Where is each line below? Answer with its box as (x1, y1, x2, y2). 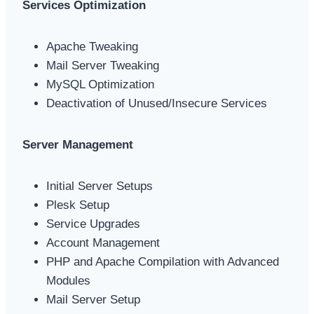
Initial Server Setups (46, 179, 153, 193)
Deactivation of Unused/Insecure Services (46, 96, 267, 110)
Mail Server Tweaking (46, 58, 159, 72)
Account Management (46, 235, 160, 250)
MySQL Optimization (46, 77, 154, 91)
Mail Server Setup (46, 292, 140, 306)
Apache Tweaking (46, 39, 138, 53)
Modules (46, 273, 90, 287)
